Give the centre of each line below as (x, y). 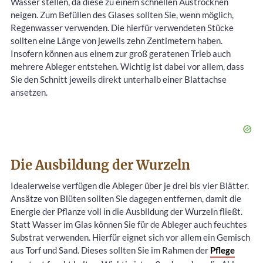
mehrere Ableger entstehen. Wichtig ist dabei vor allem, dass (127, 67)
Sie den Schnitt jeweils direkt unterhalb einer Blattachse (119, 80)
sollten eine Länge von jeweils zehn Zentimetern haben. (117, 41)
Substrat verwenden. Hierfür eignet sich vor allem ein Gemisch (130, 237)
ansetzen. (29, 92)
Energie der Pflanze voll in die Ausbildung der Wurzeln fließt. (127, 212)
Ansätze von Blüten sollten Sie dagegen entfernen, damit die (126, 199)
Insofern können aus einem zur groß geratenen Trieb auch (121, 54)
